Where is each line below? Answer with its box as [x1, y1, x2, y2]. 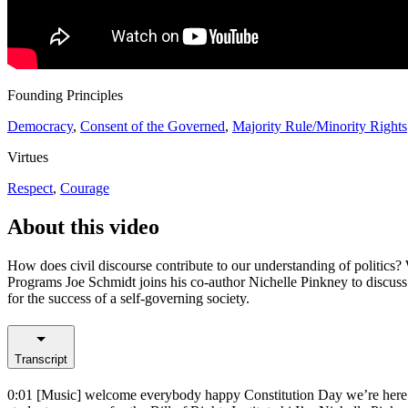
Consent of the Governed [80, 118, 225, 135]
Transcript [15, 352, 67, 366]
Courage [60, 180, 109, 197]
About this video [7, 215, 159, 240]
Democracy [7, 118, 73, 135]
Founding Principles [7, 87, 123, 104]
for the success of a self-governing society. [7, 290, 250, 306]
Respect [7, 180, 53, 197]
